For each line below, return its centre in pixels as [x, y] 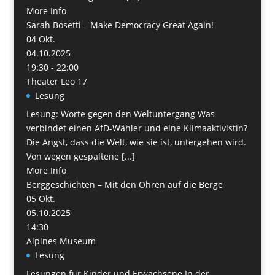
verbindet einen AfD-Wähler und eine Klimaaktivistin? [137, 128]
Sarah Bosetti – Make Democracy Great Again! [120, 25]
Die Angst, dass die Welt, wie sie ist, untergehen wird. [136, 142]
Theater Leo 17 [56, 81]
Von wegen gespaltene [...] [80, 156]
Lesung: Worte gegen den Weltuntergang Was [120, 114]
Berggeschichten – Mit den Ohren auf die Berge [124, 184]
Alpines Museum [61, 241]
